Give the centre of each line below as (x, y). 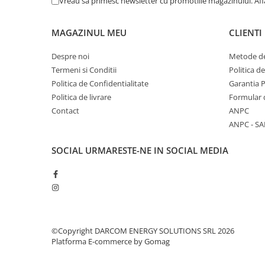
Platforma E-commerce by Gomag (111, 241)
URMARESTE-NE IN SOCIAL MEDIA (157, 150)
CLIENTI (245, 32)
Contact (65, 110)
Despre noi (70, 56)
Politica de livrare (81, 97)
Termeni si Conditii (84, 70)
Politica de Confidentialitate (100, 83)
